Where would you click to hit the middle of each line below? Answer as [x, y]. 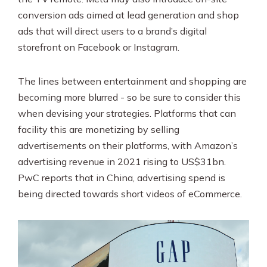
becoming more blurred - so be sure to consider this [129, 97]
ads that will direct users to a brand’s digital [112, 31]
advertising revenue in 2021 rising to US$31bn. [122, 162]
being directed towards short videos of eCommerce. [130, 194]
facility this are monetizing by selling [99, 129]
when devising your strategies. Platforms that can [127, 113]
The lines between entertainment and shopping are [132, 81]
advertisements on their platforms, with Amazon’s [128, 145]
